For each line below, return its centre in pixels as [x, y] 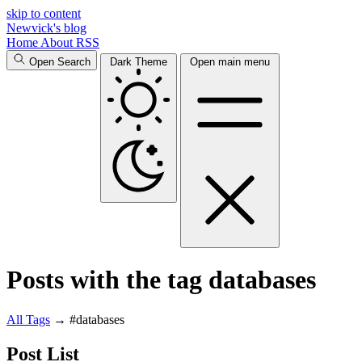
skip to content [44, 13]
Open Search [60, 62]
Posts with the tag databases [161, 280]
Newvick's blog [46, 28]
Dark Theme [139, 62]
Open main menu [230, 62]
